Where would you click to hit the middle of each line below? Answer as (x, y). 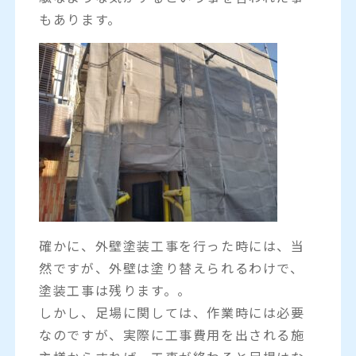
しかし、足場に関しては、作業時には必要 (172, 312)
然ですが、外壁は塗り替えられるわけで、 (172, 267)
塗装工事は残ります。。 (115, 290)
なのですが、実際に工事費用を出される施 (172, 334)
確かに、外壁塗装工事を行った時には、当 (172, 245)
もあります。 (80, 19)
